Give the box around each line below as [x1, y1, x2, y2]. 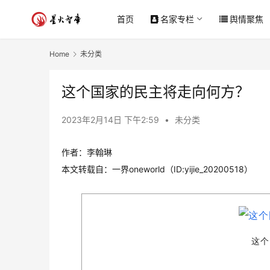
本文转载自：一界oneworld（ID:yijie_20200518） [61, 164, 253, 175]
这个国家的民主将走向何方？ [61, 83, 250, 101]
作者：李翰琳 [61, 147, 112, 158]
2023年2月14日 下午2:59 [61, 115, 162, 125]
